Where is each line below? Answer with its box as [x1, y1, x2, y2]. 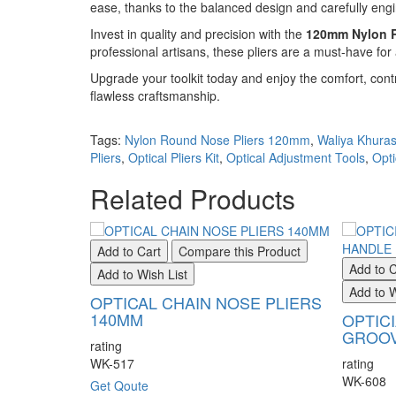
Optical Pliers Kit [128, 148, 219, 166]
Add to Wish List [97, 265, 187, 283]
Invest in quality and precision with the [90, 25, 306, 42]
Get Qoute [90, 377, 148, 394]
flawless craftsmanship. [90, 87, 220, 104]
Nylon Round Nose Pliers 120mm [125, 131, 310, 148]
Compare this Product [179, 242, 301, 260]
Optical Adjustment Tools [226, 148, 365, 166]
